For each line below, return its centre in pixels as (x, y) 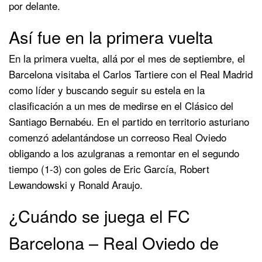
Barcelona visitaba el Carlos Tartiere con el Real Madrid (131, 74)
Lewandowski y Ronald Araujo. (76, 184)
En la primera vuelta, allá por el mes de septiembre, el (127, 58)
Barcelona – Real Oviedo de (114, 242)
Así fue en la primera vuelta (111, 36)
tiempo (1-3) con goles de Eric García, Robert (109, 168)
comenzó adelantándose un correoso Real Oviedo (118, 137)
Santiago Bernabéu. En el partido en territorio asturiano (129, 121)
